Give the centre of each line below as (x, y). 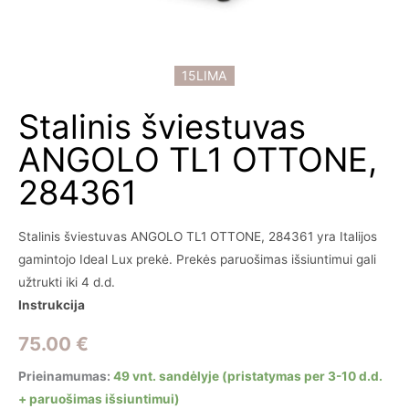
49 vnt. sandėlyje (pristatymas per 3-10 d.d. (248, 377)
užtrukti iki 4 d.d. (67, 283)
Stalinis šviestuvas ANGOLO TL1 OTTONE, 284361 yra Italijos (198, 237)
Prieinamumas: (64, 377)
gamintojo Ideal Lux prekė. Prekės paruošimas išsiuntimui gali (197, 260)
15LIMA (204, 75)
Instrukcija (52, 305)
